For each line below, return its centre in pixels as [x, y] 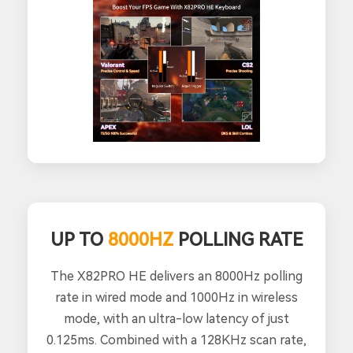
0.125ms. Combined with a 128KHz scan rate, [176, 340]
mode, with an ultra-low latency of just [176, 319]
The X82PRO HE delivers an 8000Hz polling [176, 277]
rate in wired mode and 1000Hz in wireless [176, 298]
